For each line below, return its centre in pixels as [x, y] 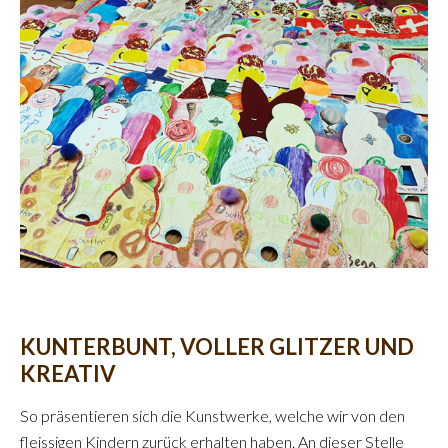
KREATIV [68, 373]
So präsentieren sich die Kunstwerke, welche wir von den [212, 415]
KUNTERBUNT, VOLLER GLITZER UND [217, 346]
